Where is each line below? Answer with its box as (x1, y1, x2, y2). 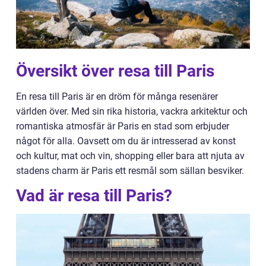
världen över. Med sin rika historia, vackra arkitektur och (16, 106, 248, 117)
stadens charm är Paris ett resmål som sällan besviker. (16, 165, 244, 176)
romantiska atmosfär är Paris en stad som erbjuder (16, 121, 229, 132)
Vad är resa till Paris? (16, 186, 172, 205)
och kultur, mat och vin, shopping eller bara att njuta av (16, 150, 245, 161)
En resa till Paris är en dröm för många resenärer (16, 91, 218, 102)
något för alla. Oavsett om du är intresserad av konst (16, 135, 236, 147)
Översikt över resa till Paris (16, 61, 214, 81)
